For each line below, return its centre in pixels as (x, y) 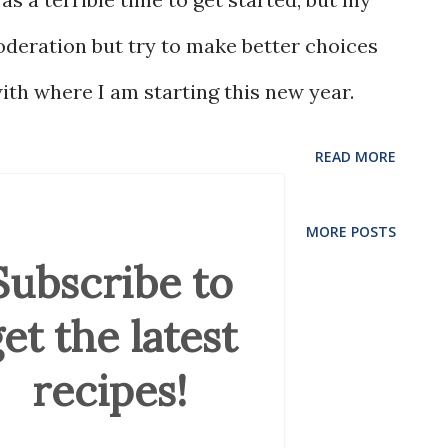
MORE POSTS (351, 231)
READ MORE (355, 156)
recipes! (109, 391)
